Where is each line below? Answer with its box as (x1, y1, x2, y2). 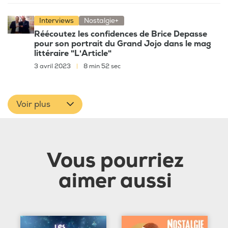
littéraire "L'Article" (34, 48, 111, 59)
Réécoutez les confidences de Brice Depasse (34, 29, 207, 40)
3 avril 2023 (34, 63, 72, 71)
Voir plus (16, 99, 50, 110)
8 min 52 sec (82, 63, 121, 71)
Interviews (39, 16, 74, 25)
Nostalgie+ (84, 16, 119, 25)
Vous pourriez (46, 148, 184, 174)
